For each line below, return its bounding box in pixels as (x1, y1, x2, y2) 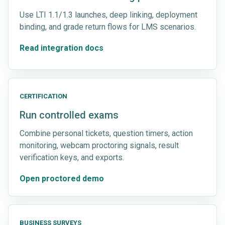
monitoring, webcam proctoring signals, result (20, 140, 179, 150)
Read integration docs (20, 43, 103, 53)
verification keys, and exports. (20, 152, 124, 162)
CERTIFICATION (20, 92, 67, 100)
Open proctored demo (20, 173, 104, 183)
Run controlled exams (20, 108, 119, 121)
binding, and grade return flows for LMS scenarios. (20, 22, 196, 32)
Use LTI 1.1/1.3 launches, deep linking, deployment (20, 10, 197, 20)
